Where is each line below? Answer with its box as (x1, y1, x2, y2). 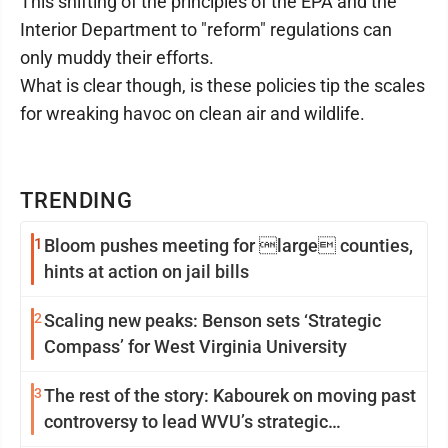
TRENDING (20, 188, 134, 213)
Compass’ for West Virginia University (44, 336, 347, 357)
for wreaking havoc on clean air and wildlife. (20, 103, 365, 124)
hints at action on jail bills (44, 261, 249, 282)
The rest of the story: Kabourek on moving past (44, 385, 416, 406)
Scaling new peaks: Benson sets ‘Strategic (44, 310, 381, 331)
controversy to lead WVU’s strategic (44, 411, 328, 432)
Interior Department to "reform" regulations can (20, 19, 392, 40)
